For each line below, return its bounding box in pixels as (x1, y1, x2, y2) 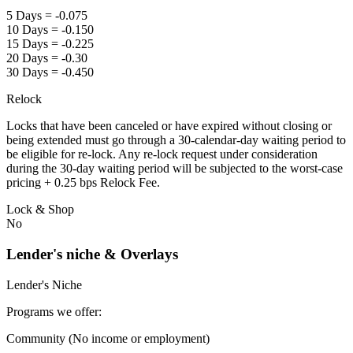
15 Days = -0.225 (6, 37, 94, 51)
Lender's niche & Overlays (6, 246, 178, 263)
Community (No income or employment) (6, 331, 210, 345)
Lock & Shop (6, 203, 74, 217)
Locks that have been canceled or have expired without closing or (6, 119, 332, 133)
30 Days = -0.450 (6, 65, 94, 80)
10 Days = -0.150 (6, 23, 94, 37)
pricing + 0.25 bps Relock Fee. (6, 176, 160, 190)
